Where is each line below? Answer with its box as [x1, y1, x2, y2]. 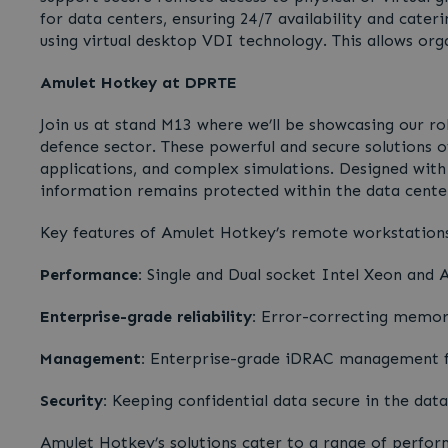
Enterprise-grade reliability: [40, 307, 256, 326]
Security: [40, 391, 107, 410]
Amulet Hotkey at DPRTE [40, 73, 237, 92]
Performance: [40, 265, 142, 284]
